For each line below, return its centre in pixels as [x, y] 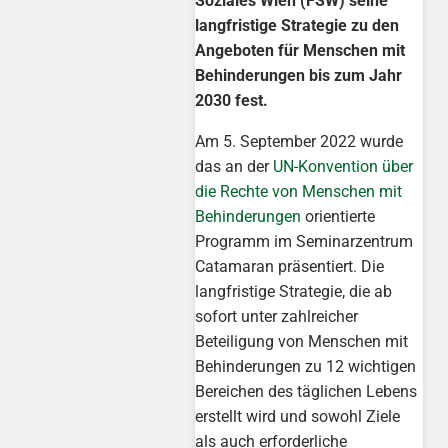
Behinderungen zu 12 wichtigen [306, 367]
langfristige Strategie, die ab [294, 292]
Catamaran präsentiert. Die [290, 267]
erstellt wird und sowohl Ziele [298, 417]
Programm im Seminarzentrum [304, 242]
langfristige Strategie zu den [297, 26]
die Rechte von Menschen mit [299, 192]
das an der [234, 167]
